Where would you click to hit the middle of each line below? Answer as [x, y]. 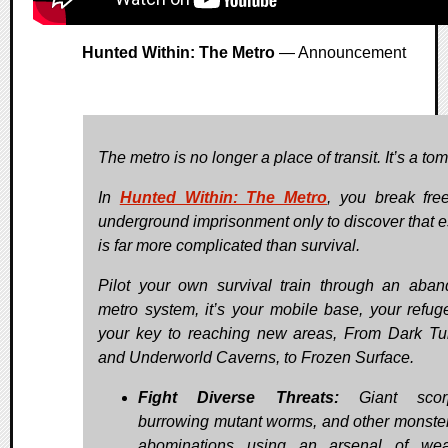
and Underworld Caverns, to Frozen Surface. [256, 358]
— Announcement [340, 53]
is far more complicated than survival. [229, 246]
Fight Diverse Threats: [238, 398]
